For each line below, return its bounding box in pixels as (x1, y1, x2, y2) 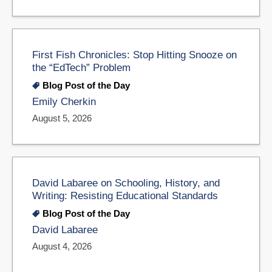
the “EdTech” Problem (32, 62, 131, 73)
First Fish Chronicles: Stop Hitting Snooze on (32, 49, 237, 61)
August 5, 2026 (32, 113, 92, 124)
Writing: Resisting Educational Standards (32, 190, 218, 202)
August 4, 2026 (32, 240, 92, 251)
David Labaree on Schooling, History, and (32, 177, 220, 189)
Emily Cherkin (32, 96, 96, 108)
